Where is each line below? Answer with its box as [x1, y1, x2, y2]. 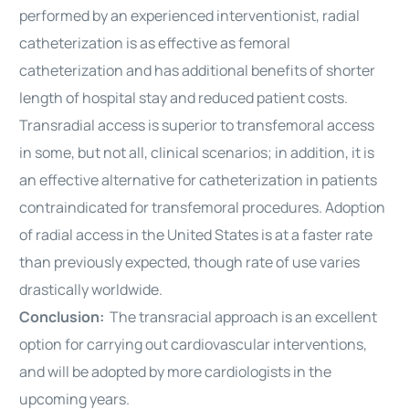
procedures [242, 197, 320, 217]
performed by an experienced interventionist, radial [19, 5, 361, 26]
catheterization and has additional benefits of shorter [19, 60, 376, 80]
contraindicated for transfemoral [19, 197, 243, 217]
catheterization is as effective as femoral [19, 33, 291, 53]
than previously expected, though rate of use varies [19, 252, 361, 272]
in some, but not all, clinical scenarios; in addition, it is [19, 142, 375, 163]
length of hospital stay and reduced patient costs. [19, 88, 349, 108]
